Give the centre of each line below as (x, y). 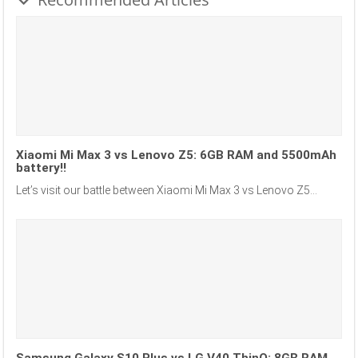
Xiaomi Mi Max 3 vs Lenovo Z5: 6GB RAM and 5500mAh (176, 155)
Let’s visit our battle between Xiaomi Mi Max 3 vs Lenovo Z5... (167, 190)
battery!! (41, 168)
